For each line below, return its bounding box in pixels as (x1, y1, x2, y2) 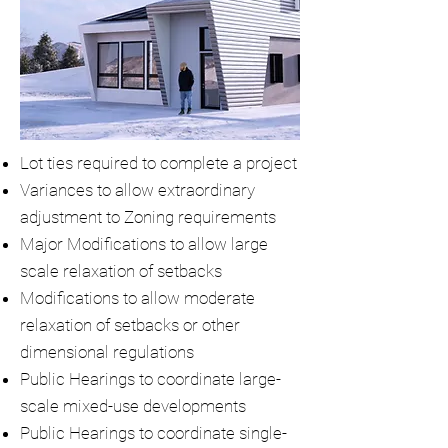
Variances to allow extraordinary (20, 180, 255, 200)
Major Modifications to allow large (20, 234, 268, 254)
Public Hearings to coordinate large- (20, 369, 281, 389)
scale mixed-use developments (20, 396, 246, 416)
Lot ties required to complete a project (20, 153, 297, 173)
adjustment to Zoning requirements (20, 207, 276, 227)
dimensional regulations (20, 342, 194, 362)
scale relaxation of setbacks (20, 261, 222, 281)
